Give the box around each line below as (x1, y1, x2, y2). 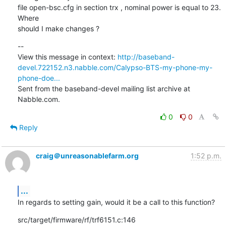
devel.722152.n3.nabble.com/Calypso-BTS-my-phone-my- (17, 63, 212, 72)
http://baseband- (117, 52, 175, 61)
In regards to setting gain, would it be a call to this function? (17, 197, 215, 206)
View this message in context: (17, 52, 118, 61)
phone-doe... (17, 73, 60, 82)
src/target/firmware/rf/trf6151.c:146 (17, 215, 136, 224)
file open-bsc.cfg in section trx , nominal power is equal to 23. (17, 3, 221, 12)
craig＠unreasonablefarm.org (35, 151, 139, 160)
